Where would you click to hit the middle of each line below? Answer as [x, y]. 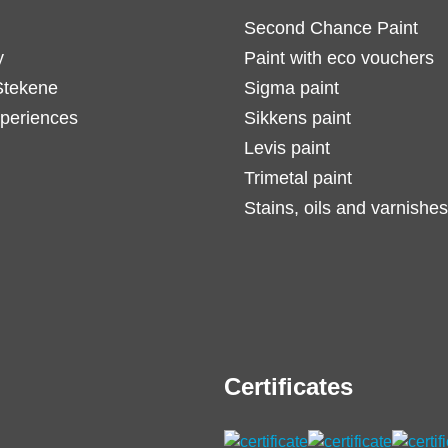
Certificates [288, 386]
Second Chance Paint [331, 28]
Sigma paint [291, 88]
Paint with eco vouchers [339, 58]
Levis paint [287, 148]
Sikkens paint [297, 118]
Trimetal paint [298, 178]
